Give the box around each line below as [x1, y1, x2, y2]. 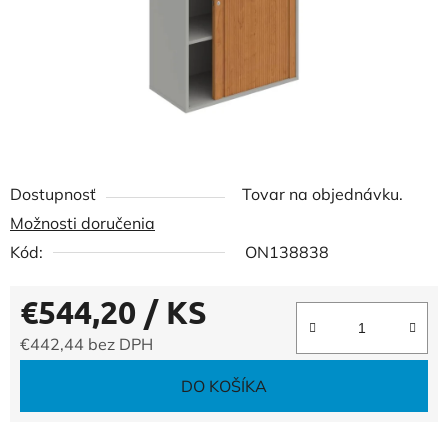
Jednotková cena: [19, 365, 147, 385]
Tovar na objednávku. [242, 184, 403, 204]
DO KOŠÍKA [181, 376, 267, 396]
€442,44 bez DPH [20, 334, 153, 354]
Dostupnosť [10, 184, 96, 204]
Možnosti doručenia [10, 213, 155, 233]
